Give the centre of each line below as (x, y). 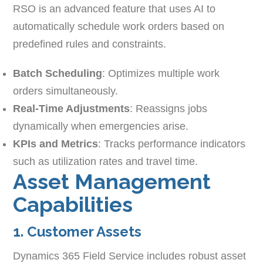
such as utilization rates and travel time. (106, 162)
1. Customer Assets (77, 232)
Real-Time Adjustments (72, 109)
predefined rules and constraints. (90, 44)
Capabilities (73, 205)
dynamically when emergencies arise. (101, 127)
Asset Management (112, 182)
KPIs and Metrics (56, 144)
